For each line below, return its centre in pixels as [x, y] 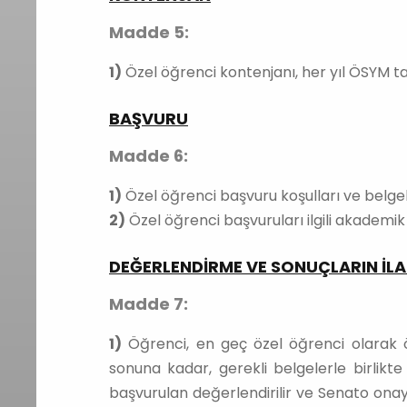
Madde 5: [149, 32]
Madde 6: [149, 156]
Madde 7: [149, 304]
